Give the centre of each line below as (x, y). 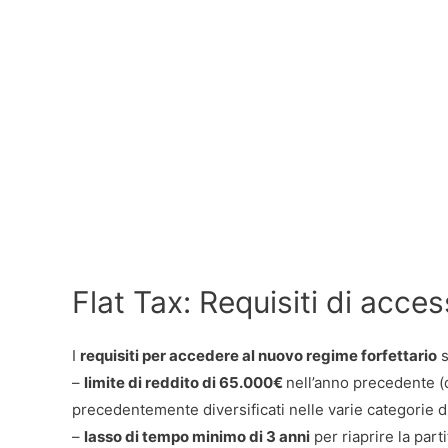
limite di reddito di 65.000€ (185, 382)
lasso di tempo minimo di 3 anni (197, 436)
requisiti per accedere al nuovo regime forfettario (258, 355)
